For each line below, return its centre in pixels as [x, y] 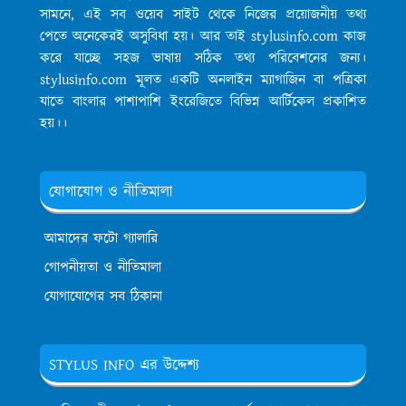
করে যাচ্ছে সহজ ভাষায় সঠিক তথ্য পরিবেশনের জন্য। [203, 59]
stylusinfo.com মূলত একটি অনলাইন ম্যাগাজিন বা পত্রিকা [203, 81]
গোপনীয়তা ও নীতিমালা [103, 268]
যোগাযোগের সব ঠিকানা [103, 297]
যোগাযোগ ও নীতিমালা [111, 193]
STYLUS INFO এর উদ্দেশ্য [124, 366]
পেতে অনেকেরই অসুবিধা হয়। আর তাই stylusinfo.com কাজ [203, 37]
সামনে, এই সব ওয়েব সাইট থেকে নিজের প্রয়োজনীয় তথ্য [203, 15]
